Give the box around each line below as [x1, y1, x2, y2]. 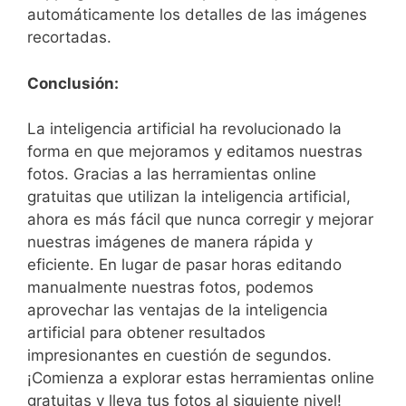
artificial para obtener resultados [27, 324, 266, 342]
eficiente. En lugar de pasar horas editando [27, 256, 342, 274]
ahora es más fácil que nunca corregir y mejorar [27, 210, 373, 228]
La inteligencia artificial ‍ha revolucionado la [27, 120, 342, 138]
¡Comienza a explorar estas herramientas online [27, 369, 374, 387]
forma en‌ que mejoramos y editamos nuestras [27, 142, 362, 160]
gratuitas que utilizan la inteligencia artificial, [27, 188, 351, 206]
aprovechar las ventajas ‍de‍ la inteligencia [27, 301, 328, 319]
